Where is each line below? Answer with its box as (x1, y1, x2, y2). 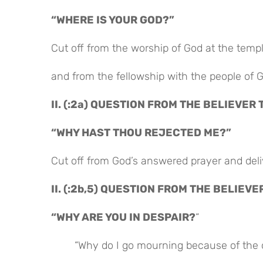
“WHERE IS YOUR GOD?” (51, 13, 174, 26)
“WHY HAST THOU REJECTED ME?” (51, 126, 231, 139)
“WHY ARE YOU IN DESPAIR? (51, 210, 195, 224)
